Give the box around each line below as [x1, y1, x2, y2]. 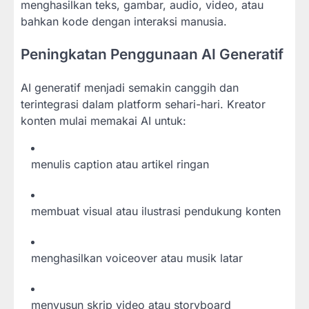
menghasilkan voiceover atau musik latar [31, 251, 243, 266]
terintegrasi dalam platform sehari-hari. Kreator [21, 97, 266, 112]
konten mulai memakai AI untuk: [21, 114, 186, 128]
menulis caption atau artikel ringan [31, 157, 209, 172]
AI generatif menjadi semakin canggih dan [21, 81, 239, 95]
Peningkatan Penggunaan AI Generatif [21, 46, 283, 63]
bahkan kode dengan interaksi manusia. [21, 14, 227, 28]
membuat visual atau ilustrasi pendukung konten [31, 204, 281, 219]
